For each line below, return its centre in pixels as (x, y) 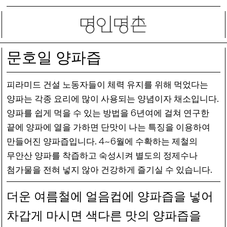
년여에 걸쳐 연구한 (173, 113)
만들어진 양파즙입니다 (51, 141)
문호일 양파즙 (54, 57)
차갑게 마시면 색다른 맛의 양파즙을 (104, 216)
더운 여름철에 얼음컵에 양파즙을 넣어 (110, 196)
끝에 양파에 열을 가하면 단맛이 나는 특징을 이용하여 (108, 127)
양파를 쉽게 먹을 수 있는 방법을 (69, 113)
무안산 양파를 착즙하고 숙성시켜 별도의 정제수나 (102, 155)
